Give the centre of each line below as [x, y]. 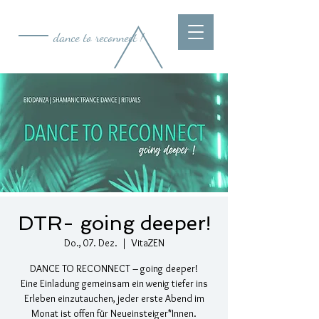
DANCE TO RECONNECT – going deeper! [114, 268]
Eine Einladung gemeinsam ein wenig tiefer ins [114, 283]
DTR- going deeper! [114, 223]
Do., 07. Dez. [90, 243]
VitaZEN [147, 243]
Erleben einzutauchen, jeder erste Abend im [114, 298]
